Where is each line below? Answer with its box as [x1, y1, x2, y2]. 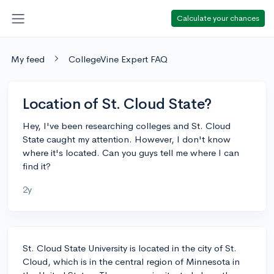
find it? [23, 160, 51, 172]
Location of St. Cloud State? [23, 94, 212, 113]
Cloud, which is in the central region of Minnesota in [23, 255, 240, 267]
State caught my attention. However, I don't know [23, 133, 231, 145]
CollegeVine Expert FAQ [68, 53, 168, 65]
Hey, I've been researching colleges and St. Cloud [23, 119, 231, 131]
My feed [11, 53, 45, 65]
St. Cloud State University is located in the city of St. [23, 242, 237, 254]
